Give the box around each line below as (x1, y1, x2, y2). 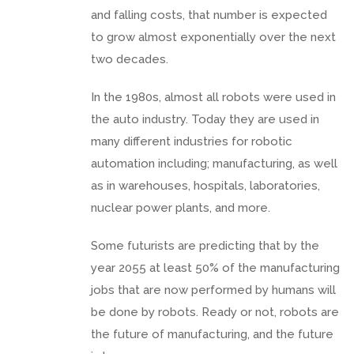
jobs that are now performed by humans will (91, 282, 336, 297)
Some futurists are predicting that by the (91, 238, 319, 253)
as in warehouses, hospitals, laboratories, (91, 178, 320, 193)
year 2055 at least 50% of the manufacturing (91, 260, 340, 275)
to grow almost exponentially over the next (91, 29, 336, 44)
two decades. (91, 51, 168, 66)
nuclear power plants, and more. (91, 200, 270, 215)
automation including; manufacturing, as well (91, 156, 337, 171)
